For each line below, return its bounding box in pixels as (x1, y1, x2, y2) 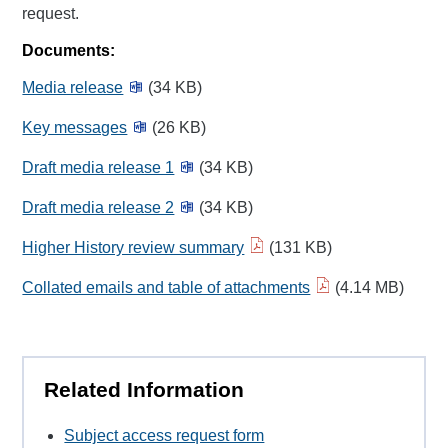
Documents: (22, 42, 116, 59)
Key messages (22, 119, 128, 136)
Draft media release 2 (22, 199, 175, 216)
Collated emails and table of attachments (22, 279, 311, 296)
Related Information (44, 378, 245, 401)
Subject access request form (64, 427, 265, 445)
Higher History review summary (22, 239, 245, 256)
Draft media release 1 (22, 159, 175, 176)
